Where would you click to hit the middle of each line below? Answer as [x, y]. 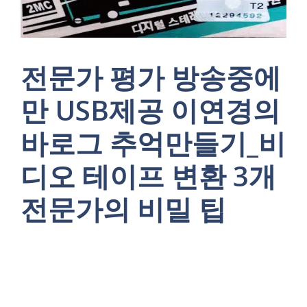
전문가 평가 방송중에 [151, 77]
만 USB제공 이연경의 [150, 110]
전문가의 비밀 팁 [123, 209]
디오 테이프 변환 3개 [148, 176]
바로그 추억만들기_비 [153, 143]
